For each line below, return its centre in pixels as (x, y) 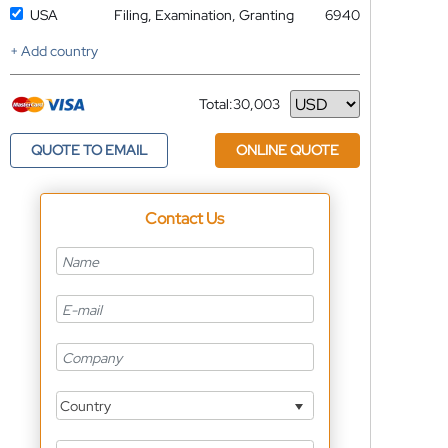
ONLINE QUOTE (287, 150)
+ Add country (53, 51)
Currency (227, 111)
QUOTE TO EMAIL (88, 150)
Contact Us (185, 218)
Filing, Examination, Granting (203, 15)
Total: (215, 104)
